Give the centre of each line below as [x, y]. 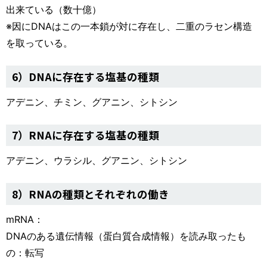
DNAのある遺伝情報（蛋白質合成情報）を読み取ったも [126, 236]
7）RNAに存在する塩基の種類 [86, 135]
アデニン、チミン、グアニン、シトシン [92, 102]
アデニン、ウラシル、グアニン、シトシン [97, 161]
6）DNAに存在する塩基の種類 [86, 76]
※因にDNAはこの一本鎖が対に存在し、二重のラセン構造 [129, 27]
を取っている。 [39, 43]
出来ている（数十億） [54, 10]
